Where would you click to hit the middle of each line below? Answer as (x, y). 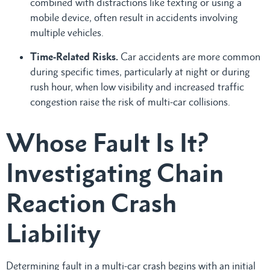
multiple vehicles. (67, 32)
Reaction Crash (91, 202)
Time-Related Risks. (75, 56)
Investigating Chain (115, 172)
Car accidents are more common (190, 56)
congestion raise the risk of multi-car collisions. (130, 102)
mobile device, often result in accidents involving (134, 17)
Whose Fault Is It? (107, 142)
